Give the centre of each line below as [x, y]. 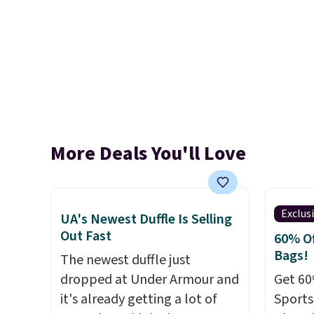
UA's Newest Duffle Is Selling [146, 219]
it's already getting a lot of [139, 299]
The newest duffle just [125, 260]
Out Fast [86, 236]
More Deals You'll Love [148, 153]
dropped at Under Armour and [150, 280]
